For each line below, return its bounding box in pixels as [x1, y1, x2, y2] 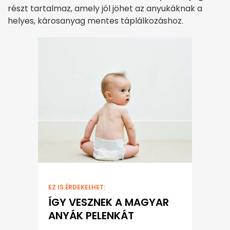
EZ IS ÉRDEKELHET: [48, 183, 105, 192]
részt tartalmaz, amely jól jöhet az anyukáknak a [8, 2, 202, 14]
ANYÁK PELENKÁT [48, 208, 134, 223]
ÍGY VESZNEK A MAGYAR [48, 195, 169, 210]
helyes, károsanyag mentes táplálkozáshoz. [8, 14, 183, 27]
